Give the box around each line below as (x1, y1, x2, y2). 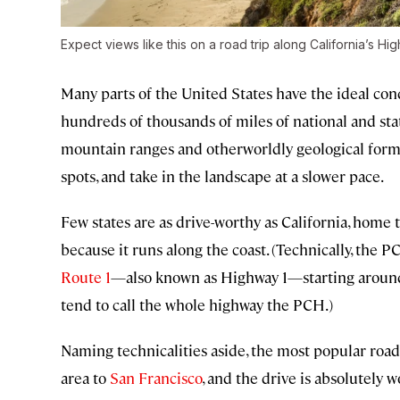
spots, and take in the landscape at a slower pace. (61, 166, 384, 187)
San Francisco (110, 368, 202, 388)
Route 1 (61, 267, 111, 287)
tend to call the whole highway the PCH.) (61, 295, 333, 315)
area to (61, 368, 110, 388)
